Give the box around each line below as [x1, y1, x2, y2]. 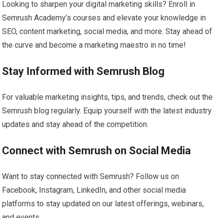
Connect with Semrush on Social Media [2, 145, 191, 157]
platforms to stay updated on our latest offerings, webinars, [2, 199, 204, 209]
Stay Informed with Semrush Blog [2, 65, 165, 78]
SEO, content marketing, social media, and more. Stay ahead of [2, 27, 213, 36]
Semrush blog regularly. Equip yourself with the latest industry [2, 106, 212, 116]
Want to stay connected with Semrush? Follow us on [2, 172, 180, 182]
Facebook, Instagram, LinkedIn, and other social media [2, 185, 186, 195]
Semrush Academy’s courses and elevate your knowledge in [2, 13, 206, 23]
